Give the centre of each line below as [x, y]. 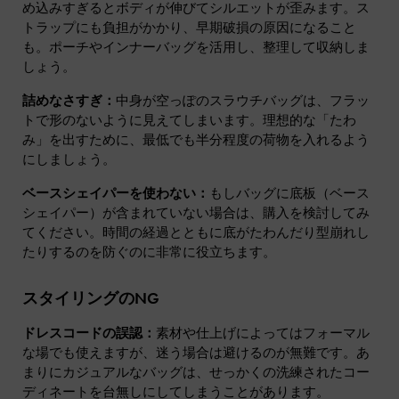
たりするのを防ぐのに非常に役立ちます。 [149, 252]
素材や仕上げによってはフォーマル [263, 334]
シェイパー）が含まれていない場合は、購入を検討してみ [196, 213]
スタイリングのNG [91, 298]
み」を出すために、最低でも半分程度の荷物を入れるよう [196, 140]
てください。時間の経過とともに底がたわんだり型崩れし [196, 233]
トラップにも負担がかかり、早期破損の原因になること [189, 28]
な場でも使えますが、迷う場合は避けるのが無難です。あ [196, 353]
